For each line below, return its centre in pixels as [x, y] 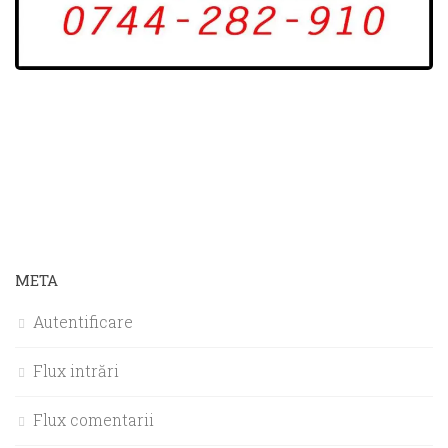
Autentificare [83, 321]
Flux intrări [76, 370]
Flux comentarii [93, 419]
